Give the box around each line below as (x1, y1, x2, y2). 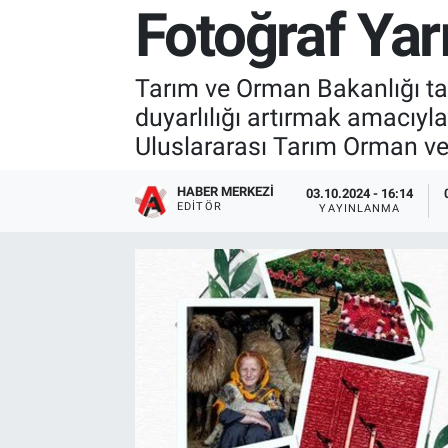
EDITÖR (177, 199, 222, 213)
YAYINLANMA (319, 202, 401, 216)
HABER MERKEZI (177, 183, 275, 199)
